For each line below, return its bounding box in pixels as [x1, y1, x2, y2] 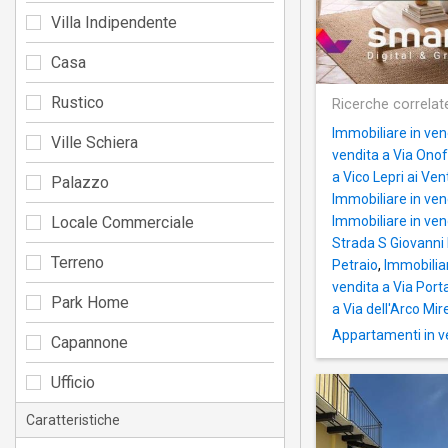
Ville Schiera [51, 132, 138, 152]
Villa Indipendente [51, 12, 177, 32]
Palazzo [51, 172, 109, 192]
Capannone [51, 332, 128, 352]
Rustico [51, 92, 104, 112]
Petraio [332, 257, 378, 274]
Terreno [51, 252, 104, 272]
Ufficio [51, 372, 95, 392]
